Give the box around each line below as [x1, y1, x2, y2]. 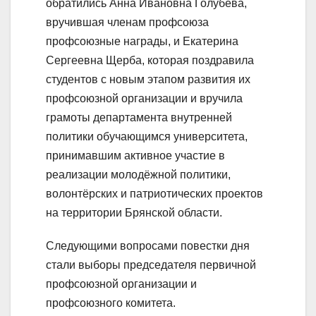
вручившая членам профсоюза [46, 16, 209, 28]
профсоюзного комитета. [46, 296, 176, 309]
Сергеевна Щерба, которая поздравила [46, 54, 254, 66]
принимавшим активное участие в [46, 149, 225, 162]
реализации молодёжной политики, [46, 168, 231, 181]
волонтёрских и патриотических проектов [46, 187, 263, 200]
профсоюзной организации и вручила [46, 92, 243, 104]
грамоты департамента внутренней [46, 111, 232, 123]
